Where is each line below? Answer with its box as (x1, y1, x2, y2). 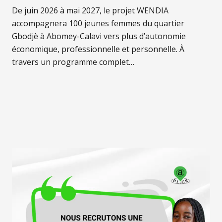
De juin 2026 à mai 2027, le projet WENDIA (12, 4, 168, 16)
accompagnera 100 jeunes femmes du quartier (12, 17, 184, 29)
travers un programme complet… (12, 56, 134, 67)
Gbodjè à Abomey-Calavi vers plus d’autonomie (12, 30, 186, 42)
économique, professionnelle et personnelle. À (12, 43, 184, 55)
